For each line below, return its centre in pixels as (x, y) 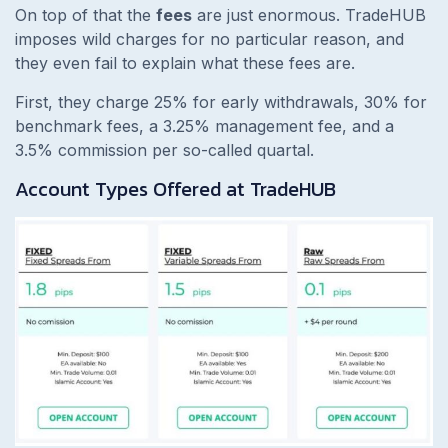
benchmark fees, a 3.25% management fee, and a (204, 126)
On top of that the (85, 15)
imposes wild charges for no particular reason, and (209, 39)
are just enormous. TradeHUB (309, 15)
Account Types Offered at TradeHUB (178, 189)
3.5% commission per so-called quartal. (167, 150)
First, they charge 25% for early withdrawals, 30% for (221, 102)
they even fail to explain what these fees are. (187, 63)
